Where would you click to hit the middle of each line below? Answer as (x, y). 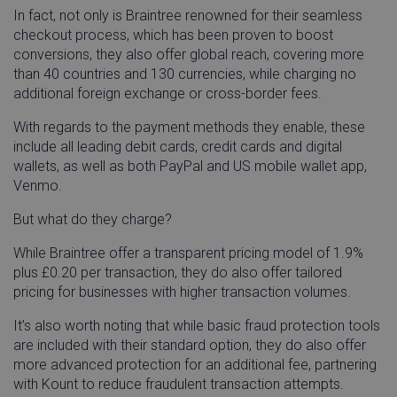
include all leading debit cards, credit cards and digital (178, 147)
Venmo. (38, 186)
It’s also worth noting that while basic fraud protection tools (197, 326)
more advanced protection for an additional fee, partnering (195, 365)
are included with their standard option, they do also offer (190, 346)
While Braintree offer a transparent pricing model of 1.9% (188, 253)
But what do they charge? (93, 220)
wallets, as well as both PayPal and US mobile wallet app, (190, 167)
